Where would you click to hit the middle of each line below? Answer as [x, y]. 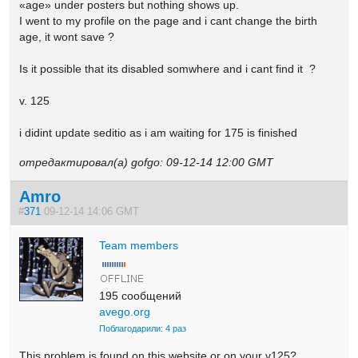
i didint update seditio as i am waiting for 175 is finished [160, 132]
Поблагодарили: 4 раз [143, 328]
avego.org [125, 311]
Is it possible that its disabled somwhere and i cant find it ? [168, 68]
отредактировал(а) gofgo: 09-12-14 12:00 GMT [147, 162]
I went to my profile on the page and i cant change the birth [169, 20]
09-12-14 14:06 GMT [93, 211]
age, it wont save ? [67, 36]
